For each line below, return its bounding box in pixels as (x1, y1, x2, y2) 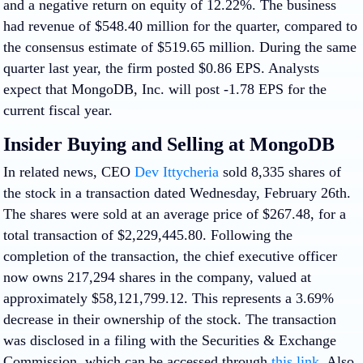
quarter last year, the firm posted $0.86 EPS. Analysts (3, 59, 319, 76)
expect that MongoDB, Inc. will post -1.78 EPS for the (3, 80, 327, 97)
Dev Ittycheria (135, 163, 219, 180)
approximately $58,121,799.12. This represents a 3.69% (3, 289, 334, 306)
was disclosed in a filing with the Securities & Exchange (3, 331, 336, 348)
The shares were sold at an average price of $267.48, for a (3, 205, 346, 222)
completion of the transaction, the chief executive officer (3, 247, 337, 264)
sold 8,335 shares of (219, 163, 341, 180)
